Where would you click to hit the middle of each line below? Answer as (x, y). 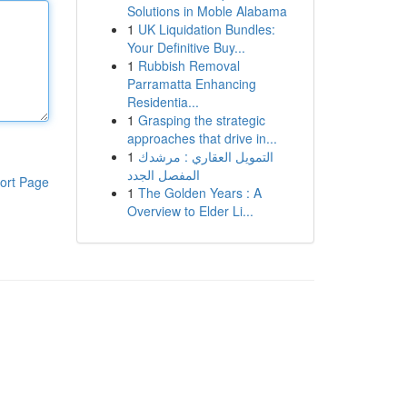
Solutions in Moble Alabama (207, 11)
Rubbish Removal (189, 65)
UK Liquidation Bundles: (206, 29)
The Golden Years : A (199, 193)
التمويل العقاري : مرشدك (205, 156)
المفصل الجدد (163, 174)
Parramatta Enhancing (191, 84)
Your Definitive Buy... (186, 47)
